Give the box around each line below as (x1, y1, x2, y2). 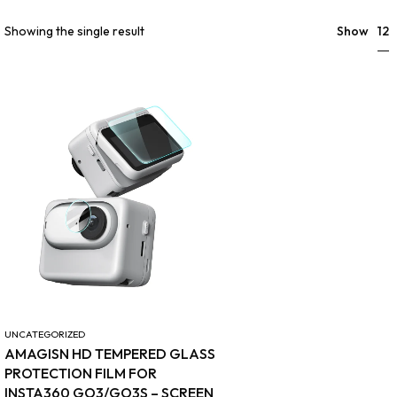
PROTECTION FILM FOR (4, 363, 158, 382)
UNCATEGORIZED (4, 327, 86, 340)
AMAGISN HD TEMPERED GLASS (4, 344, 216, 362)
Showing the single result (4, 23, 145, 39)
